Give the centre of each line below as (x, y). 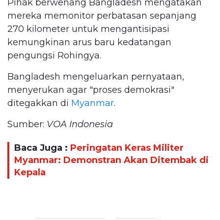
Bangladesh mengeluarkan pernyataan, (96, 76)
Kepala (30, 173)
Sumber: (27, 124)
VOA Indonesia (80, 124)
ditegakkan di (39, 103)
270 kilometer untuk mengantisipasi (88, 29)
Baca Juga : (42, 148)
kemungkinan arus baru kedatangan (89, 42)
